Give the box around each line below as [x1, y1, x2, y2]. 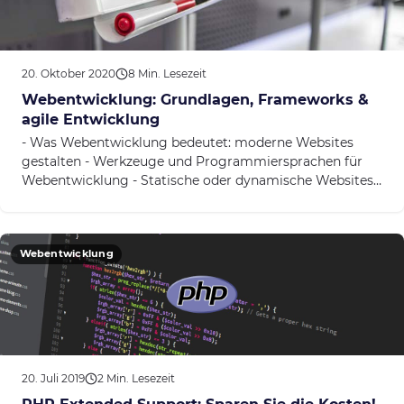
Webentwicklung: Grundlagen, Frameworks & [22, 91, 369, 109]
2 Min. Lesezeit [97, 371, 175, 385]
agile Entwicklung [22, 111, 160, 129]
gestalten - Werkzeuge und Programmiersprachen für [22, 153, 363, 170]
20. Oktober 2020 [22, 67, 115, 81]
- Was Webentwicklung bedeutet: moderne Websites [22, 134, 353, 151]
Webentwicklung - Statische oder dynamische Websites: [22, 172, 376, 189]
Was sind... [22, 191, 87, 208]
